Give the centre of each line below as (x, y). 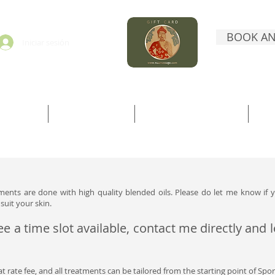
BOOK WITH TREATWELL (192, 114)
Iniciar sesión (46, 42)
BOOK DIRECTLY (91, 114)
